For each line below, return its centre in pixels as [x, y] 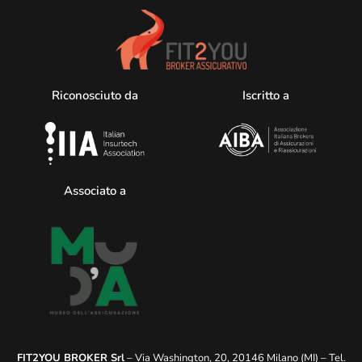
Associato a [95, 191]
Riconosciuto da [95, 95]
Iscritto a [267, 95]
